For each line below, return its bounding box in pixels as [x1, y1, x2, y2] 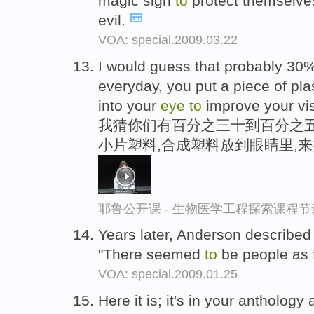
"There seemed [98, 246, 205, 263]
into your [98, 97, 161, 114]
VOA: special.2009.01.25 [98, 267, 238, 282]
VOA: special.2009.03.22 [98, 32, 238, 47]
